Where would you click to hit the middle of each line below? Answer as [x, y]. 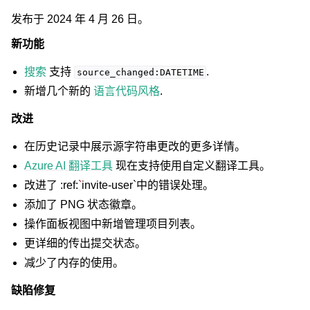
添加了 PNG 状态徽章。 [84, 204]
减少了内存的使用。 [74, 263]
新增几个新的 [59, 91]
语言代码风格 [127, 91]
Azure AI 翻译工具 [69, 166]
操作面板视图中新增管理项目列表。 [113, 224]
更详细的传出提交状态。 [85, 243]
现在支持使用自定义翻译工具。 [192, 166]
